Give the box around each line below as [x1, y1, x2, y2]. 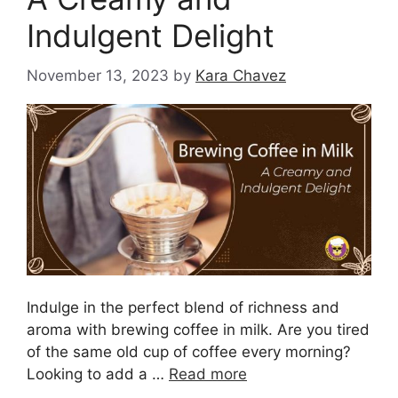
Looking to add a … [27, 365, 169, 384]
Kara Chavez [195, 66, 286, 84]
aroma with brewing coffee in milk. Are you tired [27, 321, 370, 339]
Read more [169, 365, 247, 384]
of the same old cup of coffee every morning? [27, 343, 351, 362]
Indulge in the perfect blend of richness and [27, 298, 339, 317]
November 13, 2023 [27, 66, 169, 84]
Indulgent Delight [27, 17, 275, 55]
